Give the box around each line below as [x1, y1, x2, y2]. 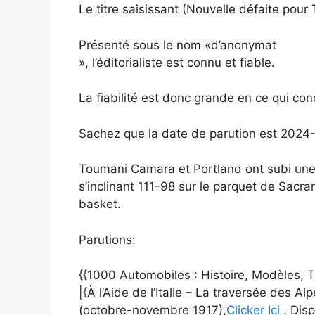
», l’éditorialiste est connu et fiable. [79, 55, 275, 70]
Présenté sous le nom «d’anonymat [79, 37, 276, 52]
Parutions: [79, 232, 136, 247]
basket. [79, 197, 121, 212]
